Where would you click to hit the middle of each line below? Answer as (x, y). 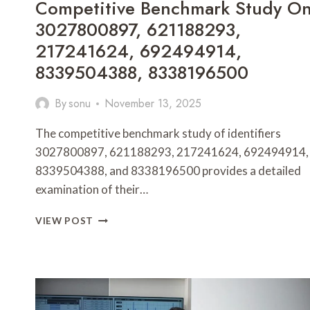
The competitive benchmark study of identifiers (158, 134)
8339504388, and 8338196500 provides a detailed (168, 171)
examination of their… (92, 190)
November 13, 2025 (153, 104)
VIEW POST (65, 221)
